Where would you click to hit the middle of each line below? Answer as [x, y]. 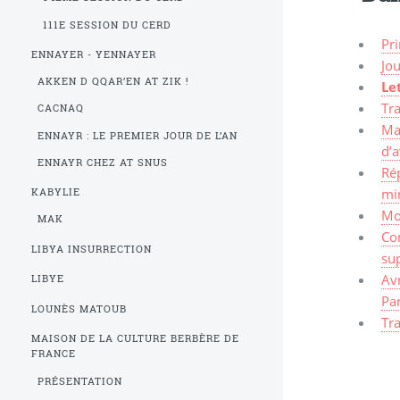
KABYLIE [56, 192]
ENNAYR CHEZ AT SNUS [102, 162]
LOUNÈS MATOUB [79, 308]
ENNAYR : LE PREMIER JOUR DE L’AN [137, 135]
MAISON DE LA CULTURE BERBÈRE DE [135, 339]
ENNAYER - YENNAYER [94, 55]
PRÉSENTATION [79, 381]
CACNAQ [60, 108]
